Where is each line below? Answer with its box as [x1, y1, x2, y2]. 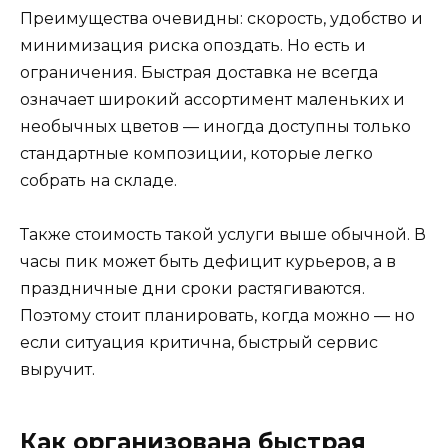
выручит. [20, 360, 95, 380]
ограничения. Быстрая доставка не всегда [20, 63, 378, 83]
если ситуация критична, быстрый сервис [20, 333, 378, 353]
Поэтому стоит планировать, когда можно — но [20, 306, 415, 326]
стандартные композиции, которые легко [20, 144, 373, 164]
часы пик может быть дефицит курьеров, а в [20, 252, 396, 272]
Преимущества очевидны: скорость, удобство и [20, 9, 423, 29]
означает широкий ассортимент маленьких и [20, 90, 405, 110]
